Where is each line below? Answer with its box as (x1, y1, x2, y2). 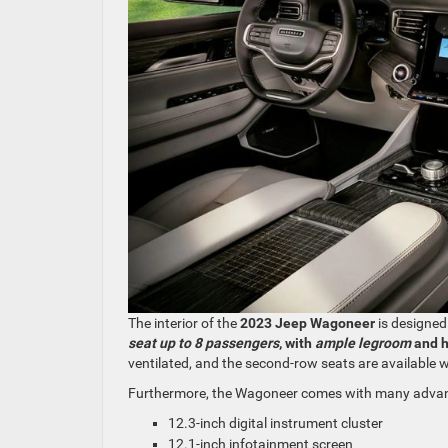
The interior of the (128, 315, 237, 332)
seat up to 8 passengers (128, 335, 279, 352)
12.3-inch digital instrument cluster (168, 415, 383, 432)
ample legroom (315, 335, 411, 352)
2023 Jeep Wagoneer (237, 315, 375, 332)
